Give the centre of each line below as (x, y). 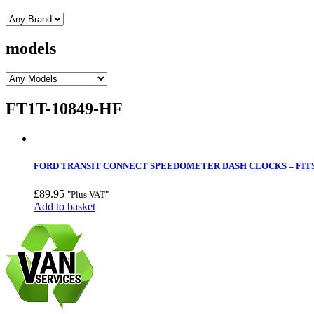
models (31, 49)
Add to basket (64, 206)
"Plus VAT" (88, 194)
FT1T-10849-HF (64, 109)
